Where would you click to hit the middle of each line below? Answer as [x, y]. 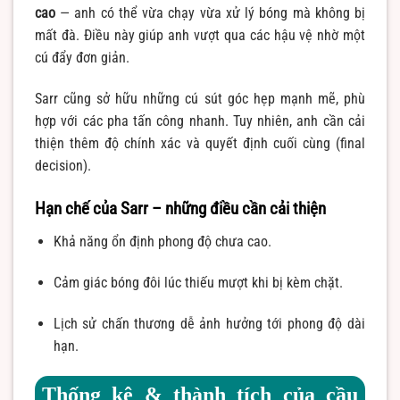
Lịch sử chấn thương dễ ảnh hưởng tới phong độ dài [209, 323]
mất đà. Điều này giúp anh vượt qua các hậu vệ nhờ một [200, 36]
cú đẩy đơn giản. [82, 58]
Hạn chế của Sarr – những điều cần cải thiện [180, 208]
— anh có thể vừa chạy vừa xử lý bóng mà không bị [210, 13]
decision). [63, 166]
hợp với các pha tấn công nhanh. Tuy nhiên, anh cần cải [200, 121]
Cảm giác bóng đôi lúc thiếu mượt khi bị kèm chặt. [198, 283]
